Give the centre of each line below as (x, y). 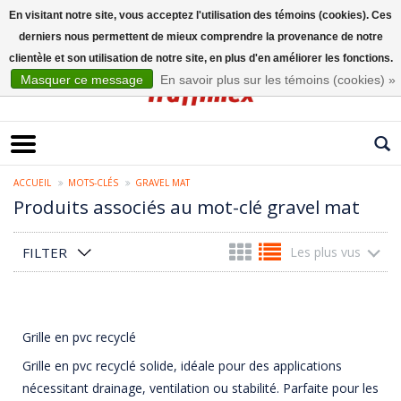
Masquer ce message (81, 80)
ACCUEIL (32, 183)
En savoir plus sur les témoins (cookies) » (277, 80)
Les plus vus (325, 252)
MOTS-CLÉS (93, 183)
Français (34, 48)
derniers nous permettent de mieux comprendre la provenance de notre (200, 37)
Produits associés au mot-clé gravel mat (187, 207)
